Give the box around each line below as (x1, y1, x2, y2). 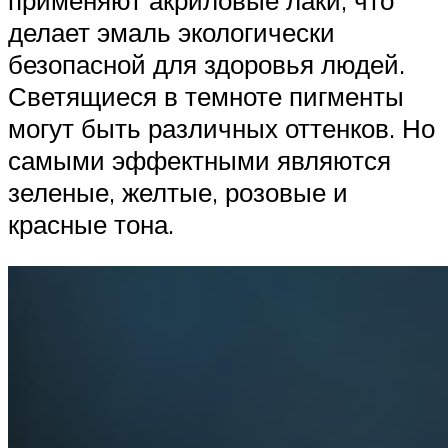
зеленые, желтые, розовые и (8, 175, 348, 208)
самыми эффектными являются (8, 143, 391, 176)
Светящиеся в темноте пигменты (8, 79, 404, 112)
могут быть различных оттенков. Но (8, 111, 435, 144)
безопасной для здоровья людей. (8, 47, 405, 80)
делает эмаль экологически (8, 15, 335, 48)
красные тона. (8, 207, 174, 240)
